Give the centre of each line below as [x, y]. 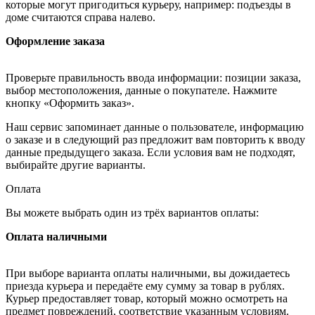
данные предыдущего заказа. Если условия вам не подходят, [150, 153]
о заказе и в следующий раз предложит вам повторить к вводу [155, 140]
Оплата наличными [56, 237]
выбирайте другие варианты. [76, 165]
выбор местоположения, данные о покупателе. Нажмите [141, 91]
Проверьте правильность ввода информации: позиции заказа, [153, 78]
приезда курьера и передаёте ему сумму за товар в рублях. [145, 286]
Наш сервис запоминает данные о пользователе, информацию [155, 127]
